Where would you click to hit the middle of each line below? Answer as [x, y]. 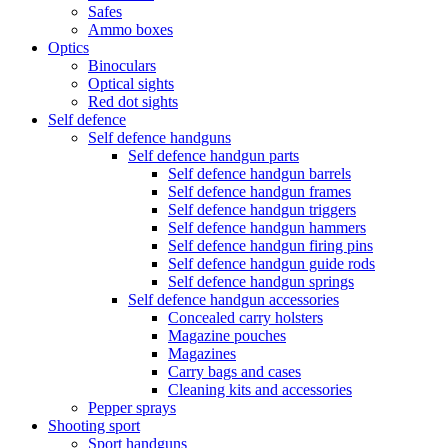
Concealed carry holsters [245, 317]
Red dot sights [133, 101]
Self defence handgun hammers [267, 227]
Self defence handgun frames [259, 191]
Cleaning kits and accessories [260, 389]
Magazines [202, 353]
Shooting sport [94, 425]
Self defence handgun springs [261, 281]
